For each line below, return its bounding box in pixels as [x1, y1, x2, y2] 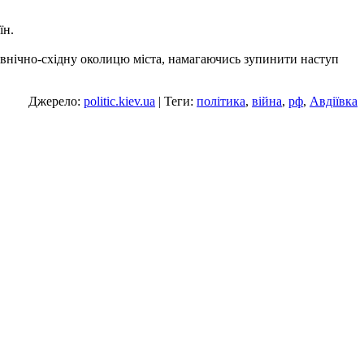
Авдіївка [310, 93, 357, 108]
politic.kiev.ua [84, 93, 155, 108]
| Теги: [155, 93, 197, 108]
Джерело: [28, 93, 84, 108]
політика [197, 93, 245, 108]
